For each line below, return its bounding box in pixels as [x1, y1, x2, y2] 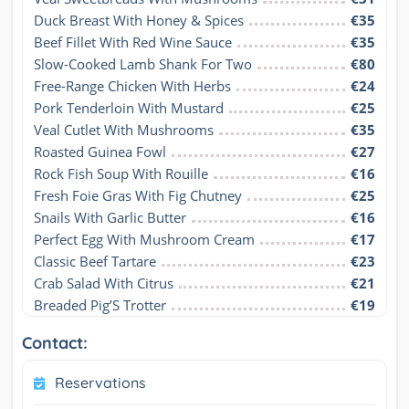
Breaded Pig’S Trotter [34, 296, 166, 315]
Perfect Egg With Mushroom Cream [34, 230, 255, 249]
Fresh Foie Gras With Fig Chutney [34, 186, 242, 205]
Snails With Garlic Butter [34, 208, 186, 227]
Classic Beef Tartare [34, 252, 156, 271]
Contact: [22, 332, 88, 354]
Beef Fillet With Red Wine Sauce [34, 33, 232, 52]
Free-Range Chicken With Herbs [34, 77, 231, 96]
